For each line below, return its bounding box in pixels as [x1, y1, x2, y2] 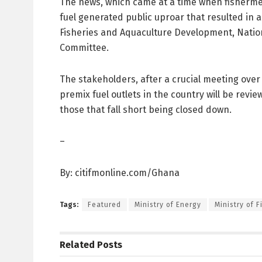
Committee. [60, 42, 109, 54]
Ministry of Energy [135, 201, 201, 209]
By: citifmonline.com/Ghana [60, 167, 180, 179]
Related [60, 239, 95, 251]
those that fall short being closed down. [60, 104, 232, 116]
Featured [88, 201, 121, 209]
